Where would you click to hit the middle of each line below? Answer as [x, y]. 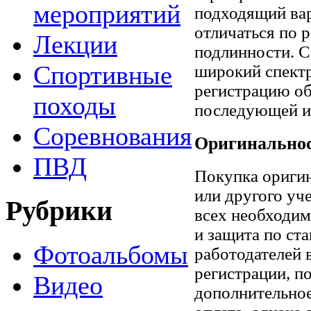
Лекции [75, 44]
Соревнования [112, 136]
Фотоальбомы [111, 255]
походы [75, 105]
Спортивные [103, 75]
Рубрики [59, 211]
